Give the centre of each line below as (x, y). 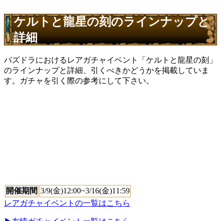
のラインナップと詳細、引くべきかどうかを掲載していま (107, 70)
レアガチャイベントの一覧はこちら (67, 203)
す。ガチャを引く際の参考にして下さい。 (79, 80)
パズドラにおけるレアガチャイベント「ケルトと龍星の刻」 (110, 60)
